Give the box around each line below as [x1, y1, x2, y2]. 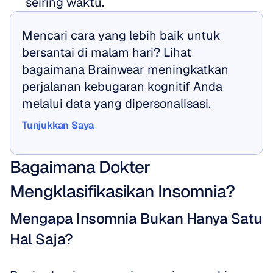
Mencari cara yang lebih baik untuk [22, 27, 221, 43]
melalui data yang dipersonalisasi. [22, 96, 211, 112]
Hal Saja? [10, 230, 73, 249]
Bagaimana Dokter [10, 156, 150, 178]
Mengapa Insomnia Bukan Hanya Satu [10, 209, 262, 228]
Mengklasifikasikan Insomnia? [10, 180, 235, 202]
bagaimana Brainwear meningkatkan [22, 62, 229, 77]
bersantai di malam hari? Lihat [22, 44, 191, 60]
